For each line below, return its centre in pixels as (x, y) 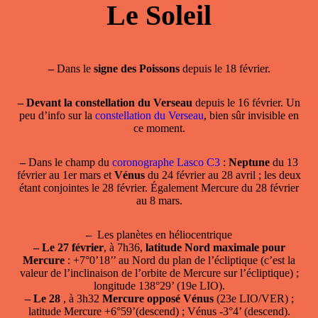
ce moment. (159, 128)
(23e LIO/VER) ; (253, 298)
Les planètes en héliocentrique (163, 234)
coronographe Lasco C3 (166, 162)
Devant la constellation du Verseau (109, 102)
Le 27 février (72, 247)
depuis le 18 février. (225, 68)
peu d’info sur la (57, 115)
